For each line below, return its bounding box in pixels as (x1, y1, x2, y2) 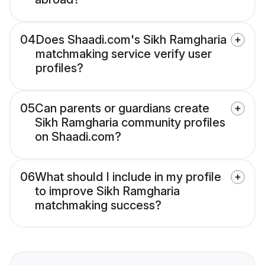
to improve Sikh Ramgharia (35, 184, 180, 199)
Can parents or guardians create (35, 101, 209, 116)
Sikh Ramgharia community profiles (35, 115, 225, 130)
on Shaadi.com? (35, 130, 121, 144)
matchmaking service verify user (35, 47, 212, 62)
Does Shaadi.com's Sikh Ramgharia (35, 33, 227, 47)
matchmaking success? (35, 198, 161, 213)
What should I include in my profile (35, 170, 221, 185)
